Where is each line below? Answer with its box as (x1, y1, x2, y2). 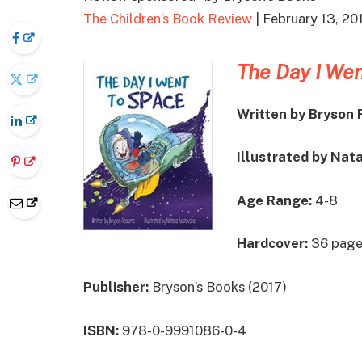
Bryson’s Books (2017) (152, 278, 287, 295)
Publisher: (83, 278, 152, 295)
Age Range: (237, 192, 312, 208)
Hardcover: (237, 235, 308, 252)
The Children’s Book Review (83, 11, 252, 27)
